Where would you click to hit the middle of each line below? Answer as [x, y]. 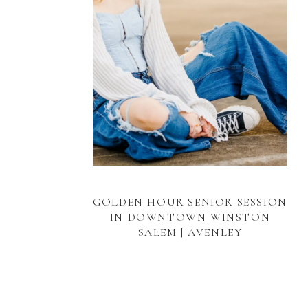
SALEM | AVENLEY [190, 232]
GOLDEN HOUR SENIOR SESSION [190, 202]
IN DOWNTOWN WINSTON [190, 217]
